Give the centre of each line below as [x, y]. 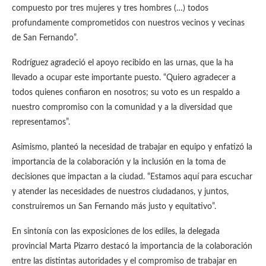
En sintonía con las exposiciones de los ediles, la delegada [116, 232]
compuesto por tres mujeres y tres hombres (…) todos [110, 8]
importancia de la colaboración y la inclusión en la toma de [119, 162]
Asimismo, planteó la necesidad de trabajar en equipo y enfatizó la [132, 147]
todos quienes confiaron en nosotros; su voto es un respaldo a [126, 93]
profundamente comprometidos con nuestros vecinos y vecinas [128, 23]
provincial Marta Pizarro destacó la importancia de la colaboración [132, 246]
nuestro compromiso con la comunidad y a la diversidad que [122, 107]
